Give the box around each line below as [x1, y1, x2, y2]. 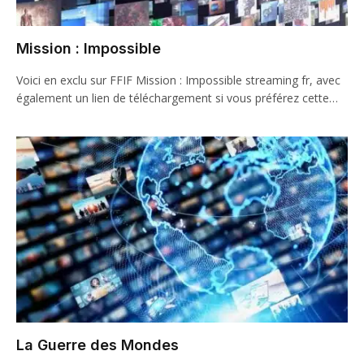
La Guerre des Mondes [16, 336, 179, 353]
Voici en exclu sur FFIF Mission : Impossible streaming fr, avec [16, 71, 340, 88]
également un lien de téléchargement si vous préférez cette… [16, 89, 338, 106]
